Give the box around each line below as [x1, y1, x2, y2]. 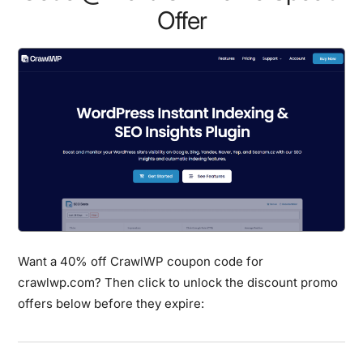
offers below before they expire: [18, 295, 205, 311]
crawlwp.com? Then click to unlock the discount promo [18, 274, 339, 290]
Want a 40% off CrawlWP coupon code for [18, 253, 264, 269]
